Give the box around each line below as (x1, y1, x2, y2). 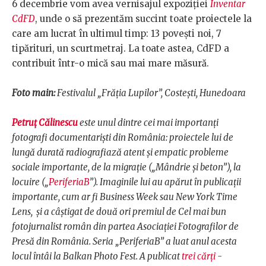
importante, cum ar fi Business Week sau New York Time (12, 191, 237, 203)
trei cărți (182, 251, 216, 262)
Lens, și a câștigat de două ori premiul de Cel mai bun (12, 206, 226, 218)
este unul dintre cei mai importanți (80, 117, 218, 129)
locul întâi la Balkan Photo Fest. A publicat (12, 251, 182, 262)
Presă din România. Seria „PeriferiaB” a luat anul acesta (12, 236, 237, 248)
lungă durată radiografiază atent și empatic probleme (12, 147, 229, 159)
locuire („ (12, 176, 49, 188)
